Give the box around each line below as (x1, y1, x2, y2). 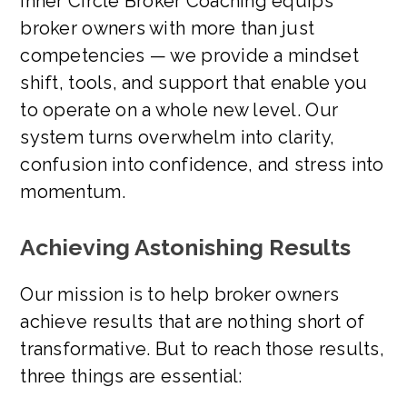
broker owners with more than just (20, 16, 315, 39)
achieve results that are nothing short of (20, 310, 365, 333)
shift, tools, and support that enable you (20, 71, 368, 94)
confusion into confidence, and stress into (20, 153, 384, 175)
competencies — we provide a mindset (20, 44, 359, 66)
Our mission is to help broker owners (20, 283, 340, 305)
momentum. (20, 180, 125, 203)
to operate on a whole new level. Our (20, 98, 339, 121)
